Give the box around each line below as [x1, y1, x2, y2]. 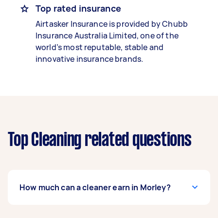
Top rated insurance [36, 2, 121, 14]
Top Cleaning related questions [8, 132, 192, 149]
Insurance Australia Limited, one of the [36, 30, 179, 41]
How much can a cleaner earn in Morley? [19, 182, 171, 193]
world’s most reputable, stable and [36, 42, 164, 53]
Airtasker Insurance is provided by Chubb [36, 18, 188, 29]
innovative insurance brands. [36, 54, 144, 64]
